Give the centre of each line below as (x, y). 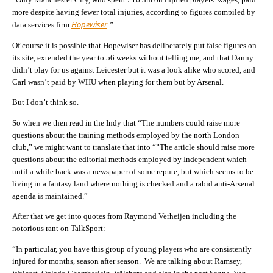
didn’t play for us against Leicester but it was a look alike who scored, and (134, 69)
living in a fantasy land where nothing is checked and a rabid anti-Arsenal (133, 183)
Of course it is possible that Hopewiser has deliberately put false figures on (134, 45)
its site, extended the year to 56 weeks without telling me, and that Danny (133, 57)
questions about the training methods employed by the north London (126, 135)
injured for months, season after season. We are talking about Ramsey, (127, 261)
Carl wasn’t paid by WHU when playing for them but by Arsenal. (118, 82)
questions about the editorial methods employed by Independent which (129, 159)
